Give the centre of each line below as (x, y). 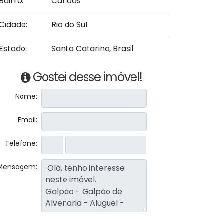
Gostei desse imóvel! (87, 77)
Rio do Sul (69, 25)
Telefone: (21, 143)
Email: (27, 120)
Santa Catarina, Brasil (92, 49)
